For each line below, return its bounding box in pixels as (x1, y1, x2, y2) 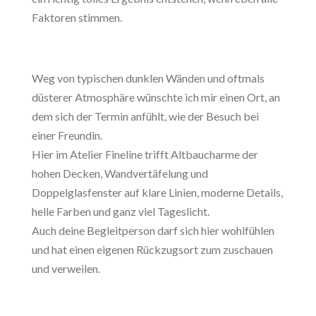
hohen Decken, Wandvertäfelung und (31, 166, 208, 181)
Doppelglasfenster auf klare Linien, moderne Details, (31, 186, 283, 200)
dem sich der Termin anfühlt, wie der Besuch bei (31, 109, 259, 123)
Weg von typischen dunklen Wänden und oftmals (31, 71, 265, 85)
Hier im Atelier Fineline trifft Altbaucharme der (31, 147, 258, 162)
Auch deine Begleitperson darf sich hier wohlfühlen (31, 224, 274, 238)
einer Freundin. (31, 128, 102, 142)
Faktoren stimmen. (31, 11, 122, 25)
